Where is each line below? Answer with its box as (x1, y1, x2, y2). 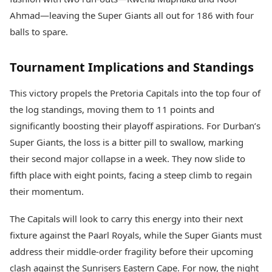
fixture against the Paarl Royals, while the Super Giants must (10, 229, 262, 242)
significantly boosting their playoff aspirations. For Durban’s (10, 120, 260, 132)
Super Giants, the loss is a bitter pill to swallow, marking (10, 136, 243, 149)
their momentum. (10, 185, 84, 198)
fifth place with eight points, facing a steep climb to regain (10, 169, 252, 182)
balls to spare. (10, 25, 68, 38)
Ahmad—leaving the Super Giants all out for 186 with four (10, 9, 254, 22)
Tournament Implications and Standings (10, 59, 254, 76)
